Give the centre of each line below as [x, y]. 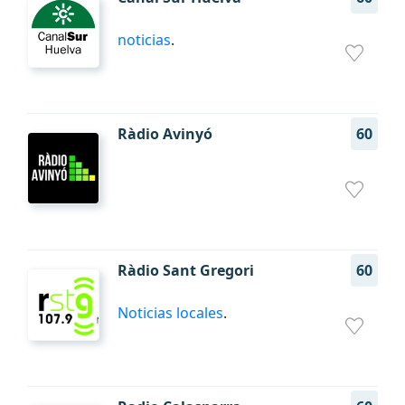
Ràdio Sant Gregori [186, 270]
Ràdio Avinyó [165, 134]
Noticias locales [170, 313]
